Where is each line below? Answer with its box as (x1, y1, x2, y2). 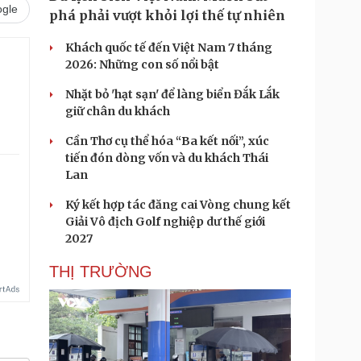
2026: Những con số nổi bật (65, 57, 219, 72)
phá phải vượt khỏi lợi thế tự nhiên (49, 7, 285, 23)
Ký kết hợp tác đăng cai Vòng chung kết (65, 197, 291, 212)
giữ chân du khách (65, 104, 170, 118)
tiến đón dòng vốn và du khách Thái (65, 151, 268, 165)
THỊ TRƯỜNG (49, 263, 152, 280)
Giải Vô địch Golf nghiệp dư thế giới (65, 214, 265, 229)
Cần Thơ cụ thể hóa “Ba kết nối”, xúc (65, 134, 269, 148)
